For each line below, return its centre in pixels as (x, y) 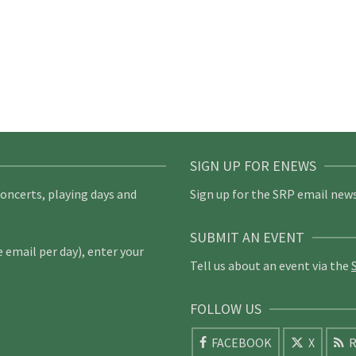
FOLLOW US (226, 309)
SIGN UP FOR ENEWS (253, 166)
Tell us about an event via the (271, 265)
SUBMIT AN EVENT (247, 237)
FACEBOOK (242, 342)
